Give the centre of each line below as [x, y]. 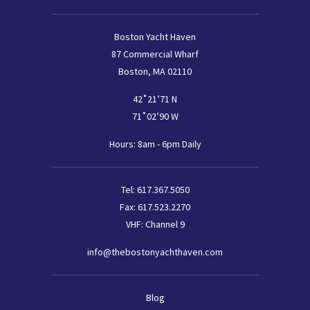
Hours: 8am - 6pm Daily [155, 144]
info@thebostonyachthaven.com [155, 252]
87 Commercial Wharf [155, 54]
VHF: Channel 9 [155, 224]
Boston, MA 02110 [155, 71]
